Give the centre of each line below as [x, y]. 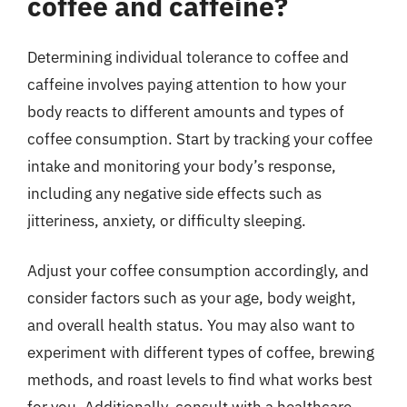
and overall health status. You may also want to [191, 325]
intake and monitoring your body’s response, [182, 166]
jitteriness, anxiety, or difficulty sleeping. [167, 220]
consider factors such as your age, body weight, [192, 298]
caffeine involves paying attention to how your [187, 84]
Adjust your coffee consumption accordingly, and [198, 271]
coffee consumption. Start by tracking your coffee [200, 139]
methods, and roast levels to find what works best [200, 380]
